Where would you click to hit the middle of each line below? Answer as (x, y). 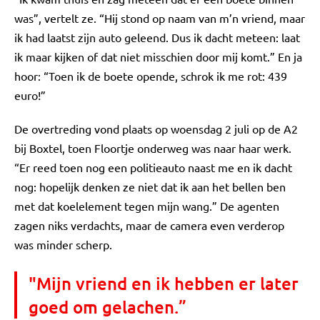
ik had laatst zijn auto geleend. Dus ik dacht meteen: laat (157, 37)
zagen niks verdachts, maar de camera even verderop (149, 225)
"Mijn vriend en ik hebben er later (164, 283)
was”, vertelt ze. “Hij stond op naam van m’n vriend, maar (160, 18)
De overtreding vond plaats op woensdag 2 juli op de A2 (156, 129)
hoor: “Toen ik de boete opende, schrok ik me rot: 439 (151, 76)
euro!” (30, 95)
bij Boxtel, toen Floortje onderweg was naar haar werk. (153, 148)
